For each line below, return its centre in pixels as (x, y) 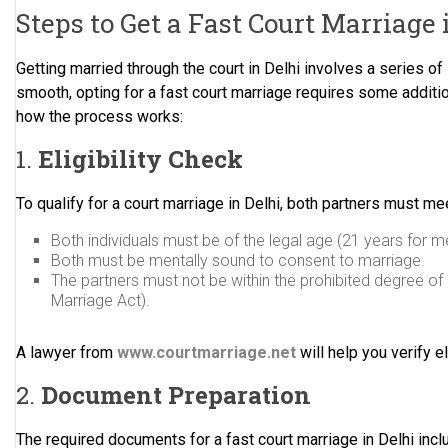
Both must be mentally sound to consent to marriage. (238, 260)
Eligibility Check (141, 159)
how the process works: (100, 116)
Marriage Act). (101, 300)
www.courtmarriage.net (207, 352)
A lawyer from (67, 352)
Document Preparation (176, 395)
